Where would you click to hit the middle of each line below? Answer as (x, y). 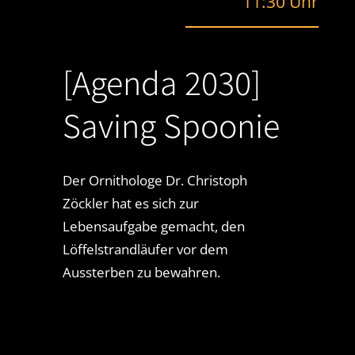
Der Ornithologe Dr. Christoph (155, 180)
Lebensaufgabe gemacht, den (153, 226)
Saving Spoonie (171, 125)
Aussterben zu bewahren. (141, 272)
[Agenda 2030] (161, 82)
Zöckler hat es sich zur (130, 203)
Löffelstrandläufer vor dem (145, 249)
